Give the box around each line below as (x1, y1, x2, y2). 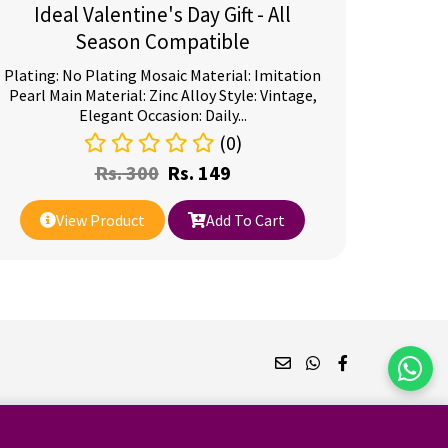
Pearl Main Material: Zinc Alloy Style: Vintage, (8, 85, 317, 105)
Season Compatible (75, 28, 251, 55)
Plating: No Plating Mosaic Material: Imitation (4, 65, 322, 85)
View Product (56, 210, 146, 230)
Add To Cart (206, 210, 286, 230)
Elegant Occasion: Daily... (78, 105, 247, 125)
